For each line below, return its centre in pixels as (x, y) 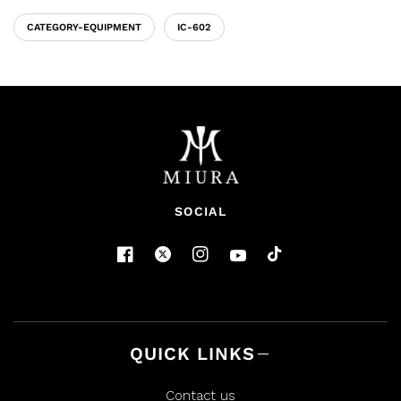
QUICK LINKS (192, 354)
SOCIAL (200, 211)
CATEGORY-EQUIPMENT (84, 27)
